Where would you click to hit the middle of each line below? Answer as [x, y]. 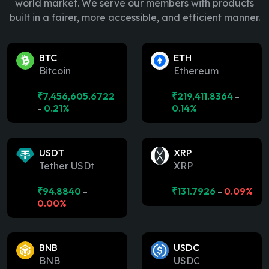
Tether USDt [67, 166]
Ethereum [196, 71]
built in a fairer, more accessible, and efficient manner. [134, 18]
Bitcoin [55, 71]
